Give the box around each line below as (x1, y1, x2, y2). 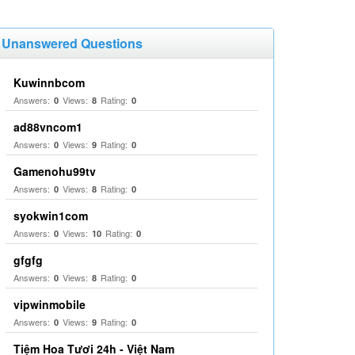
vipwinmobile (13, 296, 86, 312)
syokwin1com (13, 208, 88, 223)
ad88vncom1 (13, 119, 82, 135)
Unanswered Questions (2, 34, 143, 52)
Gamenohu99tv (13, 163, 96, 179)
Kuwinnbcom (13, 74, 85, 90)
